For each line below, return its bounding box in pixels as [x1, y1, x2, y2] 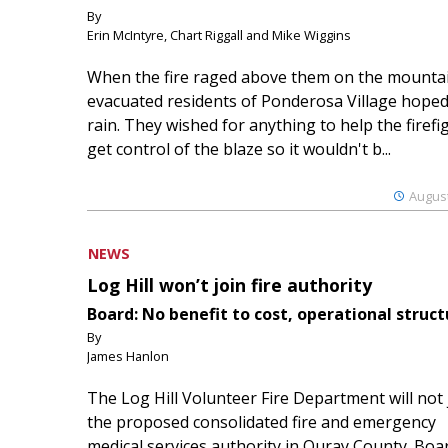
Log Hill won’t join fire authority [87, 273, 372, 298]
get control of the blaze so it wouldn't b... [87, 137, 391, 160]
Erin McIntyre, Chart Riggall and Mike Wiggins [87, 25, 351, 44]
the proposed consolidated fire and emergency [87, 411, 436, 434]
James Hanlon [87, 347, 169, 366]
